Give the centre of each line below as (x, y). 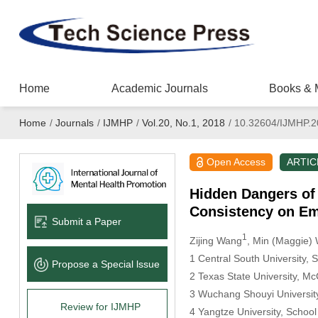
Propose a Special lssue (105, 264)
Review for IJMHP (101, 306)
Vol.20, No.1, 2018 (183, 123)
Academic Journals (159, 88)
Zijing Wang (215, 240)
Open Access (236, 162)
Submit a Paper (86, 221)
